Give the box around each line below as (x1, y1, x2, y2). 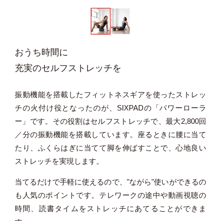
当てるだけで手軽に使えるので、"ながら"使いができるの (15, 177, 206, 186)
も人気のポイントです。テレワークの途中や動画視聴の (15, 190, 206, 199)
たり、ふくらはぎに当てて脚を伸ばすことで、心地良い (15, 143, 206, 152)
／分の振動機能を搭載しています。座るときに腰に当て (15, 130, 206, 139)
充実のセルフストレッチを (15, 63, 121, 74)
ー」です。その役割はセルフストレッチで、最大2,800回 (15, 116, 206, 125)
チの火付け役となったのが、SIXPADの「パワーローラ (15, 103, 206, 112)
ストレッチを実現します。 (15, 156, 104, 165)
